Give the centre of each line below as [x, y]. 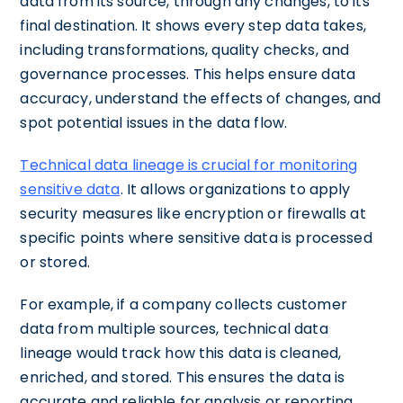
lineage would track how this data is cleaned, [181, 354]
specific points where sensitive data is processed [196, 238]
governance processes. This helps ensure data [188, 75]
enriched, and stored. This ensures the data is [183, 378]
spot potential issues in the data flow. [154, 123]
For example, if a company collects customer [184, 305]
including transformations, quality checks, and [185, 50]
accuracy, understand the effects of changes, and [201, 99]
